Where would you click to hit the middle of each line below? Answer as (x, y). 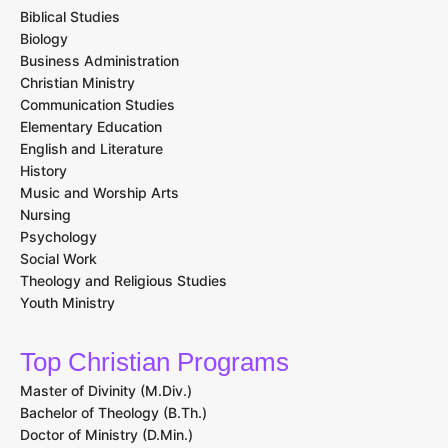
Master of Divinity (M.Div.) (106, 391)
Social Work (58, 259)
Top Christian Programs (154, 362)
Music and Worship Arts (99, 193)
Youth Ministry (67, 303)
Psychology (58, 237)
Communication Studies (97, 105)
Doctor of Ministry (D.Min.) (106, 435)
